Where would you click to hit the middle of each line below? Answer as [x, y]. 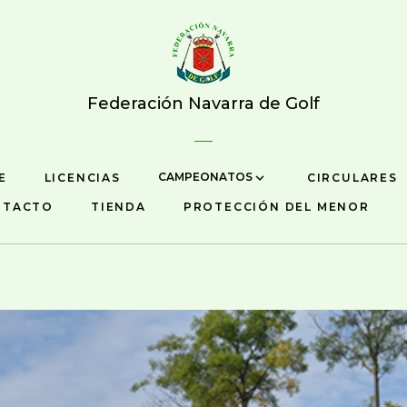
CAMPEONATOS [206, 177]
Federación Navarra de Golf [203, 103]
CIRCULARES [352, 177]
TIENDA [119, 207]
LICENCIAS [82, 177]
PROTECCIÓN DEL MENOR [276, 207]
